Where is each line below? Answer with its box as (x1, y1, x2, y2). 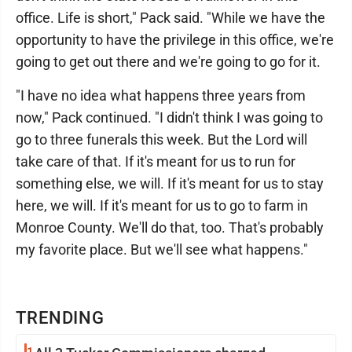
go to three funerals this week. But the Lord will (16, 130, 307, 148)
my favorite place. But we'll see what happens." (16, 240, 308, 258)
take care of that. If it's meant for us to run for (16, 152, 295, 170)
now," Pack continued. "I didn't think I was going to (16, 108, 323, 126)
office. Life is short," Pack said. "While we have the (16, 9, 325, 26)
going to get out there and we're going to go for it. (16, 53, 321, 70)
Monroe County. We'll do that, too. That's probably (16, 218, 324, 236)
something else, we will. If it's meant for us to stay (16, 174, 324, 192)
